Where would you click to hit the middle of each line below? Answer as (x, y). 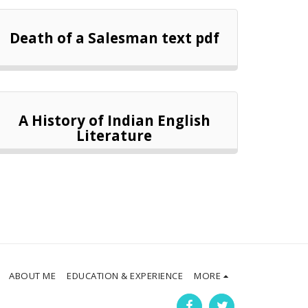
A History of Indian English (114, 121)
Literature (114, 136)
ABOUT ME (33, 275)
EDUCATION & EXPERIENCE (125, 275)
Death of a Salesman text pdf (114, 38)
